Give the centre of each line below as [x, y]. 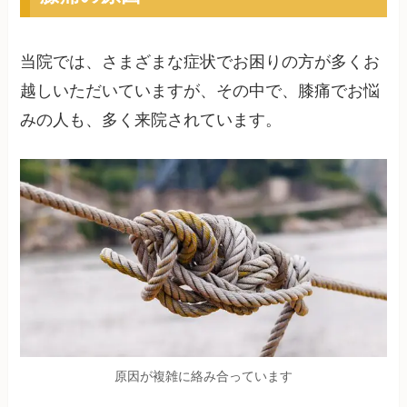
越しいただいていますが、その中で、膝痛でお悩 [200, 90]
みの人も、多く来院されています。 [151, 119]
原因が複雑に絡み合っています [203, 377]
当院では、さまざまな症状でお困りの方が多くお [200, 61]
